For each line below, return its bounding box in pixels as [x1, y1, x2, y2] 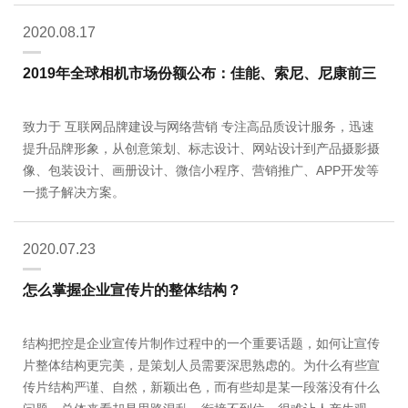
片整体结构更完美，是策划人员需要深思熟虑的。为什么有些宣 [23, 357, 380, 372]
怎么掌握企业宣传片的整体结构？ [23, 281, 241, 298]
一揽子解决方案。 [23, 184, 125, 199]
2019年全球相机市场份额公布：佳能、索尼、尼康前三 [23, 65, 376, 81]
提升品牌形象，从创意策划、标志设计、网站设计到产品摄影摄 [23, 140, 380, 156]
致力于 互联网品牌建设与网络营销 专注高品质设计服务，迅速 [23, 118, 221, 134]
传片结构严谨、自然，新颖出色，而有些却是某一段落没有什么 [23, 379, 380, 394]
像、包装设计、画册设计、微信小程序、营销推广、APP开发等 [23, 162, 379, 178]
